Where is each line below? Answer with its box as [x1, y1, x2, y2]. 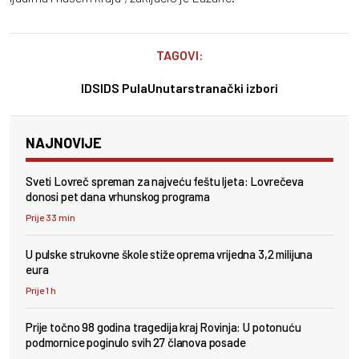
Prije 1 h [26, 284, 56, 296]
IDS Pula [100, 79, 147, 95]
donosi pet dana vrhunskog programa [26, 188, 210, 204]
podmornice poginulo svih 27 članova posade [26, 334, 246, 349]
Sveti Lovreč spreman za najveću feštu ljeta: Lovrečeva [26, 173, 304, 188]
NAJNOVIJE [26, 133, 102, 151]
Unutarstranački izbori [147, 79, 278, 95]
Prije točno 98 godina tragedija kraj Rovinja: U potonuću [26, 319, 301, 334]
